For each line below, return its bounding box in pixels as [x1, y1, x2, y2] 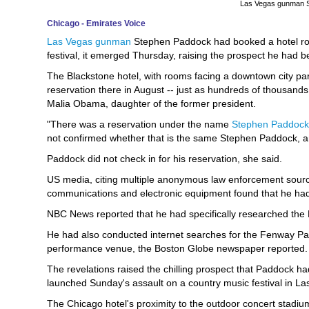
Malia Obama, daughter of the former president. [47, 98, 256, 109]
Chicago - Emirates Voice [47, 19, 146, 28]
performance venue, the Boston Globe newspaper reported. [47, 243, 308, 254]
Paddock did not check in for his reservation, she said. [47, 153, 282, 164]
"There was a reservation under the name [47, 119, 232, 130]
